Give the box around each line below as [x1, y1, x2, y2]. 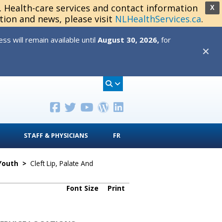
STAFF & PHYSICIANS [24, 131, 88, 140]
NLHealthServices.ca [114, 13, 201, 25]
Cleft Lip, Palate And [30, 159, 93, 168]
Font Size [66, 183, 101, 193]
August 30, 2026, [98, 35, 159, 45]
